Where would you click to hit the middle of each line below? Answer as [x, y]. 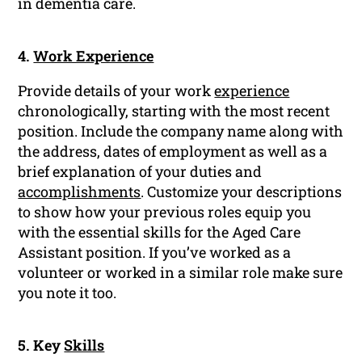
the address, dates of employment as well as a [173, 152]
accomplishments [80, 192]
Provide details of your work [116, 91]
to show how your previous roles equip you [165, 212]
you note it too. [67, 293]
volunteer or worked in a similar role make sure [181, 273]
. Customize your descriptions [242, 192]
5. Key [41, 345]
